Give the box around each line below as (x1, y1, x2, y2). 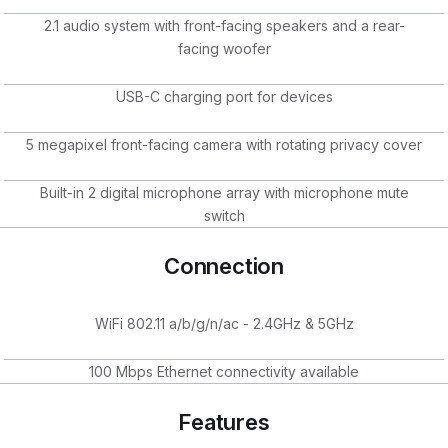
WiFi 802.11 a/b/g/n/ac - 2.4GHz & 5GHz (94, 314, 354, 332)
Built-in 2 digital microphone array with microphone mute (39, 183, 409, 201)
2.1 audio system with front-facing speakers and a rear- (43, 16, 405, 34)
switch (203, 206, 245, 224)
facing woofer (177, 39, 271, 57)
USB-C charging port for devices (115, 87, 333, 105)
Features (178, 408, 270, 435)
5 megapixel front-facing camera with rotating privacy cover (26, 135, 422, 153)
